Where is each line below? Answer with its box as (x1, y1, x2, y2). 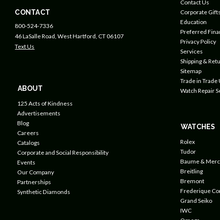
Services (180, 48, 203, 55)
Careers (17, 129, 39, 137)
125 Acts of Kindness (17, 100, 73, 108)
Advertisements (17, 110, 61, 117)
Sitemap (180, 67, 201, 75)
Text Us (15, 43, 35, 51)
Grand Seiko (180, 197, 212, 205)
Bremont (180, 177, 204, 185)
